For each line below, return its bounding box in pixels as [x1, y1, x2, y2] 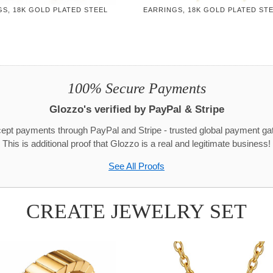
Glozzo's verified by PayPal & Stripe [49, 102, 224, 115]
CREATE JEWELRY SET [26, 199, 247, 222]
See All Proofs [108, 161, 165, 171]
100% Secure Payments [67, 80, 206, 96]
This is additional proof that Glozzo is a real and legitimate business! [2, 138, 271, 149]
